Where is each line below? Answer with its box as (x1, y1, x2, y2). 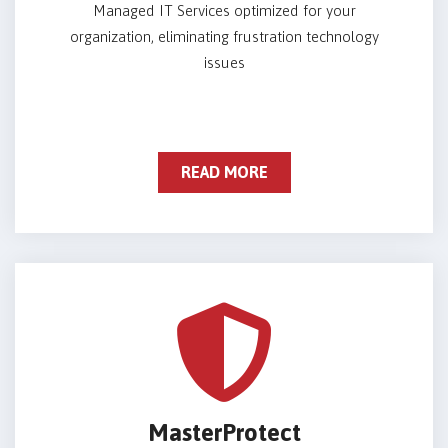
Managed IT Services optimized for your (92, 2, 356, 20)
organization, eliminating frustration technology (69, 28, 379, 46)
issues (203, 54, 245, 72)
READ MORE (180, 163, 268, 182)
